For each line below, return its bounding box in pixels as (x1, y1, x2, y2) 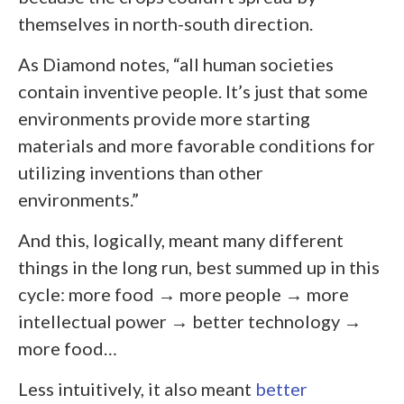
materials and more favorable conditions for (18, 134, 375, 157)
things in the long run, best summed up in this (18, 256, 380, 279)
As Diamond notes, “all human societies (18, 53, 334, 76)
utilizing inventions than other (18, 161, 263, 184)
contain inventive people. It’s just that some (18, 80, 368, 103)
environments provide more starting (18, 107, 310, 130)
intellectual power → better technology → (18, 310, 362, 333)
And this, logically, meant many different (18, 229, 344, 252)
